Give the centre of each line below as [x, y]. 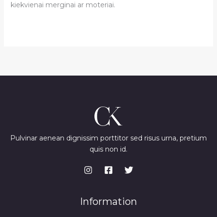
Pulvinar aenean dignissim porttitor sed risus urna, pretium [108, 138]
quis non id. [108, 149]
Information [108, 202]
